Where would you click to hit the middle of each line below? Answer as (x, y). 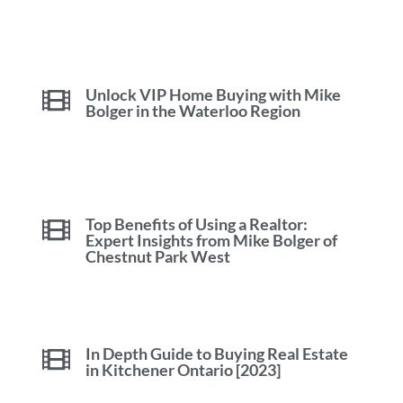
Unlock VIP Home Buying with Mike (214, 94)
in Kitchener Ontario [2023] (184, 369)
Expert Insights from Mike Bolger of (212, 240)
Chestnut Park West (158, 256)
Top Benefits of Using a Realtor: (197, 224)
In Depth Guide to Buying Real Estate (217, 353)
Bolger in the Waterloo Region (193, 110)
